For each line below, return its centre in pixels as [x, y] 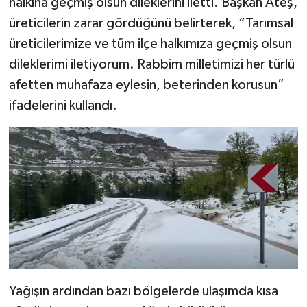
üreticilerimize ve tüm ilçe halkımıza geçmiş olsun [150, 44]
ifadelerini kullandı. [63, 106]
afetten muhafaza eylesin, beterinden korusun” [146, 85]
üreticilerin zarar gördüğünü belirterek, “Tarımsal [151, 24]
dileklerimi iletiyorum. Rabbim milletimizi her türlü [151, 65]
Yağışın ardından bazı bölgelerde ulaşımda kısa [143, 291]
